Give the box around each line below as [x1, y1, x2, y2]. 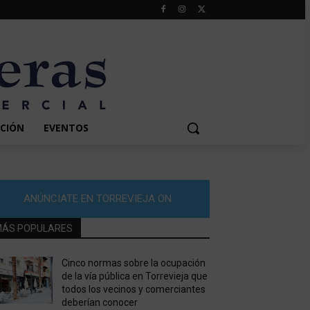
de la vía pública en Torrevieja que [61, 271, 208, 282]
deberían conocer [61, 297, 138, 308]
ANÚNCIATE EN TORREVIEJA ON [23, 192, 172, 206]
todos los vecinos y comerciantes [61, 284, 206, 295]
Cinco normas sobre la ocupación [61, 257, 206, 268]
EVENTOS [43, 121, 89, 134]
